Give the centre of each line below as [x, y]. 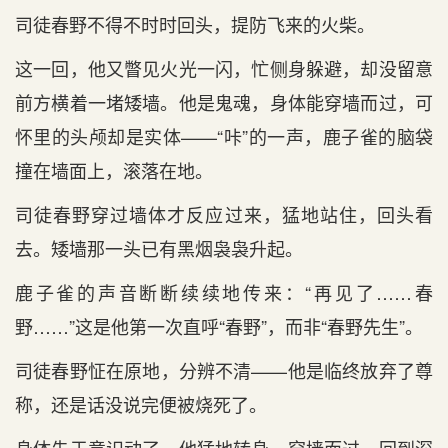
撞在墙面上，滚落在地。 [114, 170]
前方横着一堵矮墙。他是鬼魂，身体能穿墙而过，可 [224, 102]
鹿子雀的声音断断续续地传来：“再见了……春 [224, 292]
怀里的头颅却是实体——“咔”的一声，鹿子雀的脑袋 [224, 136]
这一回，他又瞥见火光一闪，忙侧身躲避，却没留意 [224, 68]
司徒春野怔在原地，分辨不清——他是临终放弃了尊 [224, 370]
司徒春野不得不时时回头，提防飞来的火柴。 [195, 24]
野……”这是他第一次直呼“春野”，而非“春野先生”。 [219, 326]
